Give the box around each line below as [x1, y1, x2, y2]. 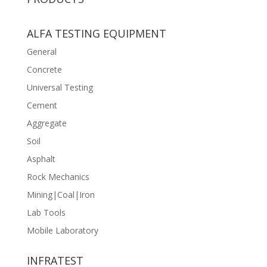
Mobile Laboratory [26, 224, 98, 236]
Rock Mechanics [26, 170, 89, 182]
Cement [26, 99, 57, 111]
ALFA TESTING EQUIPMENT [26, 26, 166, 41]
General [26, 45, 57, 57]
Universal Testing [26, 81, 93, 93]
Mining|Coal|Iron [26, 188, 95, 200]
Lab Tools [26, 206, 66, 218]
